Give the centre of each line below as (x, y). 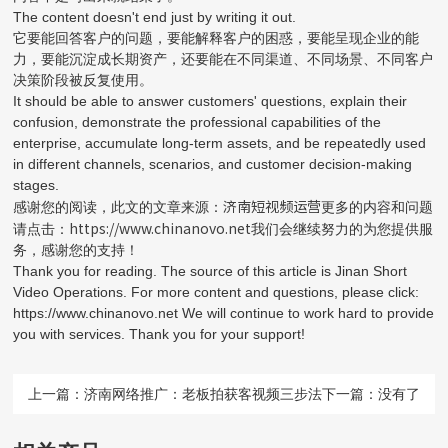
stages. (36, 184)
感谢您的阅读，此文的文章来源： (118, 206)
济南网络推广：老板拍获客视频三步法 (203, 393)
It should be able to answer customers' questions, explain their (210, 100)
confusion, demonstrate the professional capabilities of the (197, 121)
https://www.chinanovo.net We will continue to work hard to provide (224, 312)
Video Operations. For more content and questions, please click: (216, 291)
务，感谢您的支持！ (76, 249)
